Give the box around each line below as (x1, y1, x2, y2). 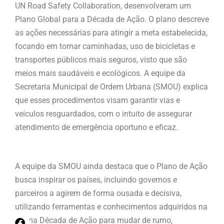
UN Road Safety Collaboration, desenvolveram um (15, 1, 191, 11)
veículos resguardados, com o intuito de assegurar (15, 109, 192, 119)
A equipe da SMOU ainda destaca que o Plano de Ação (15, 161, 207, 171)
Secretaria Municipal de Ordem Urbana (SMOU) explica (15, 82, 208, 92)
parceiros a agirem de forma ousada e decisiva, (15, 188, 181, 198)
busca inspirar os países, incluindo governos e (15, 175, 177, 185)
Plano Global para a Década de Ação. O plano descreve (15, 14, 209, 24)
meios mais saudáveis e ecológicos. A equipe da (15, 68, 185, 78)
